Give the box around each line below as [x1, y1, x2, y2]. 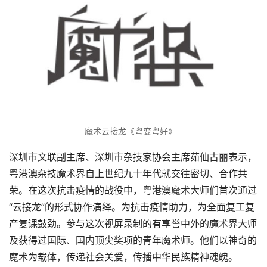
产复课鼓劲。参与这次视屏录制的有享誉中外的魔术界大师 [9, 218, 257, 229]
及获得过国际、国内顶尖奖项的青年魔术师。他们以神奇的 [9, 235, 257, 246]
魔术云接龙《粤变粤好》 [85, 126, 176, 136]
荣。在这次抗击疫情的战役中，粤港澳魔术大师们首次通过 [9, 185, 257, 196]
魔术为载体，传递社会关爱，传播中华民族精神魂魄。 [9, 252, 238, 263]
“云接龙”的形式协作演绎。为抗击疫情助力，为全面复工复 [9, 201, 254, 213]
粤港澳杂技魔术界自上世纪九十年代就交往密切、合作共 [9, 168, 247, 179]
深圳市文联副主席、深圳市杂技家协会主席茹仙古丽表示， [9, 151, 257, 163]
